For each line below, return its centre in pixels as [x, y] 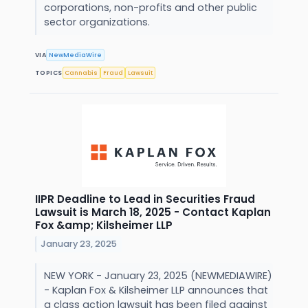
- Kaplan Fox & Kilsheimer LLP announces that [156, 290]
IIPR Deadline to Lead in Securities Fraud [145, 199]
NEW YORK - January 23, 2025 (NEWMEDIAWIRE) [158, 276]
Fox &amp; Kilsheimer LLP [104, 225]
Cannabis [81, 73]
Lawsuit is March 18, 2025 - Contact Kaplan [153, 212]
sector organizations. [98, 22]
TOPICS [49, 73]
